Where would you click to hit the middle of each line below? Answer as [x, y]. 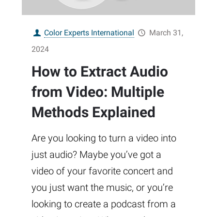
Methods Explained [93, 112]
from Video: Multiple [98, 92]
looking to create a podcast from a [104, 204]
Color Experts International [89, 33]
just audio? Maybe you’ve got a [96, 155]
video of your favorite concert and [102, 171]
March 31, [166, 33]
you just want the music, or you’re [102, 188]
